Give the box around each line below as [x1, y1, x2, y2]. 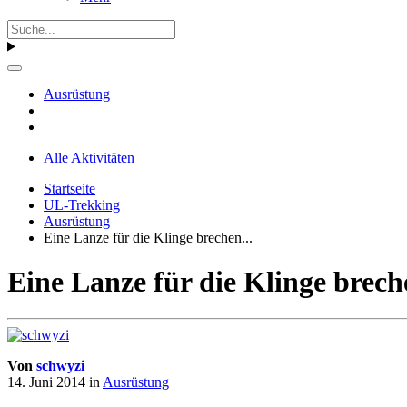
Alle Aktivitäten [44, 149, 134, 165]
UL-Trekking [44, 196, 120, 213]
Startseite [44, 180, 95, 196]
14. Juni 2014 [7, 374, 85, 391]
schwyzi [36, 358, 84, 374]
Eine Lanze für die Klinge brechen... [44, 229, 253, 245]
